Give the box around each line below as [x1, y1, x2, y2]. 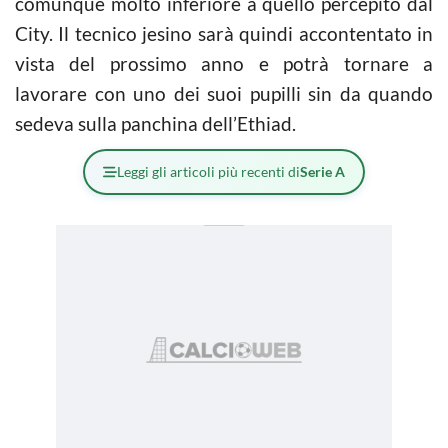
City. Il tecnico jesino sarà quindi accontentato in [15, 21, 433, 45]
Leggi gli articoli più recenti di [117, 162, 300, 180]
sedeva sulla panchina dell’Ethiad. [15, 111, 296, 135]
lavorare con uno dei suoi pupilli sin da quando [15, 81, 433, 105]
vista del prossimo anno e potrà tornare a [15, 51, 433, 75]
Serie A [300, 162, 345, 180]
